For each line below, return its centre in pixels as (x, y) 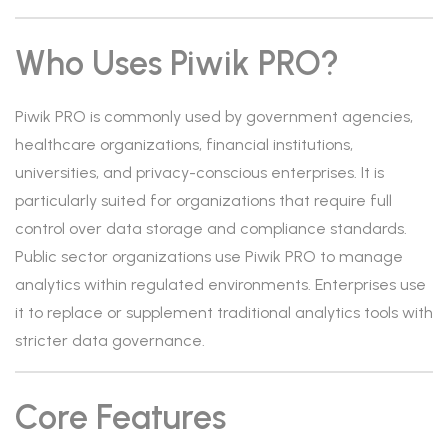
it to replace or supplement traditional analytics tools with (224, 312)
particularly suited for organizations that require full (203, 200)
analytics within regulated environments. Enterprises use (220, 284)
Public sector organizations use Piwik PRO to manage (209, 256)
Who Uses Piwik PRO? (177, 63)
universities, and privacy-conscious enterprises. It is (199, 172)
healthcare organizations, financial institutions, (184, 144)
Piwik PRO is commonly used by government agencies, (214, 116)
